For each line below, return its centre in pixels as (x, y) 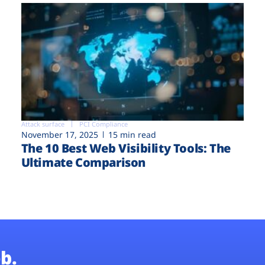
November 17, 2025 (59, 134)
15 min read (132, 134)
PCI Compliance (103, 124)
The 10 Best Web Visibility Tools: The (126, 148)
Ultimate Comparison (83, 162)
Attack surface (43, 124)
